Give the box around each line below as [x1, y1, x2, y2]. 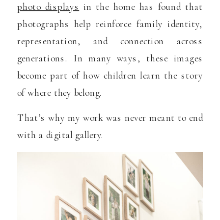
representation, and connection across [17, 35, 203, 47]
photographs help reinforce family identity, [17, 18, 203, 30]
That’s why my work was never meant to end [17, 112, 203, 124]
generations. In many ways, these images [17, 52, 203, 64]
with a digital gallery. [17, 129, 104, 141]
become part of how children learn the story [17, 69, 203, 82]
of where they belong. [17, 86, 103, 99]
